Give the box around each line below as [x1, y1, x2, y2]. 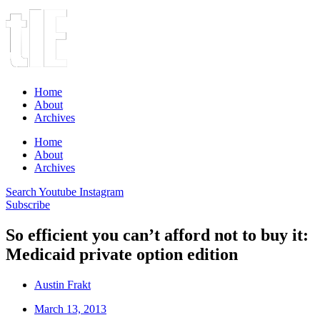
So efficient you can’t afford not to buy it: [6, 225, 309, 244]
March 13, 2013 [34, 302, 106, 315]
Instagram [79, 186, 124, 198]
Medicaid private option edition [6, 244, 238, 264]
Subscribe [6, 199, 50, 211]
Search [6, 186, 36, 198]
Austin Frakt [34, 278, 91, 291]
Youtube [39, 186, 76, 198]
